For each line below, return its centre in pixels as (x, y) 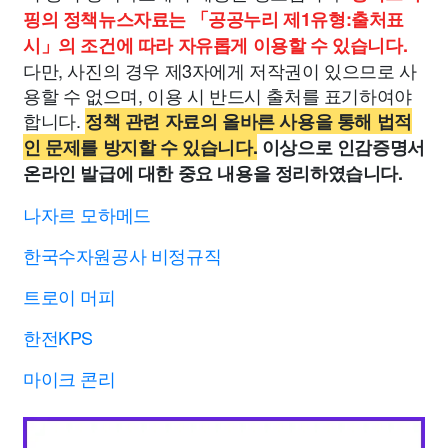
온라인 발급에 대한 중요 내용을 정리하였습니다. (213, 173)
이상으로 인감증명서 (343, 147)
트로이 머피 (69, 296)
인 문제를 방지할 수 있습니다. (140, 147)
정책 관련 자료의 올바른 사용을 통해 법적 (248, 121)
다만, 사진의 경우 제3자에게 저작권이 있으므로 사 (220, 70)
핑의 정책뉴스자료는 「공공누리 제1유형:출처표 (214, 19)
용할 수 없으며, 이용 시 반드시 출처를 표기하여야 (217, 95)
